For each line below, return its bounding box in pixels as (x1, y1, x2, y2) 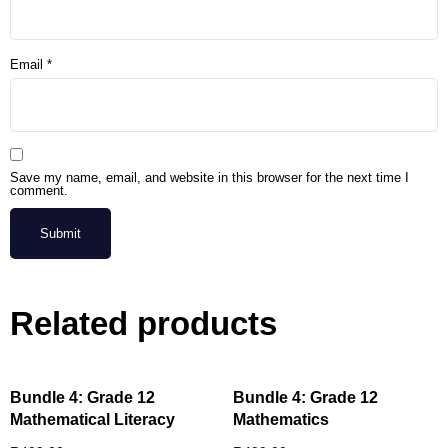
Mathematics (232, 410, 329, 428)
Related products (10, 304, 277, 342)
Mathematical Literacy (10, 410, 175, 428)
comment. (10, 183, 68, 199)
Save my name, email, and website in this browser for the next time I (10, 170, 409, 186)
